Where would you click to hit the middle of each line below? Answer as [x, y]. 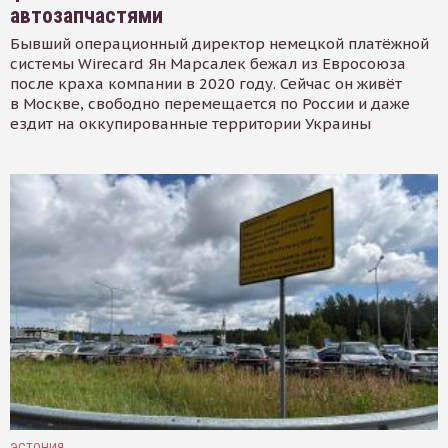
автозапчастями [86, 15]
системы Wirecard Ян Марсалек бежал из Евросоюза [208, 63]
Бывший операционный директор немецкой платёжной [219, 43]
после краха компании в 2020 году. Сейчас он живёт [206, 83]
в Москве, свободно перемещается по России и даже [210, 103]
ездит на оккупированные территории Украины [190, 123]
